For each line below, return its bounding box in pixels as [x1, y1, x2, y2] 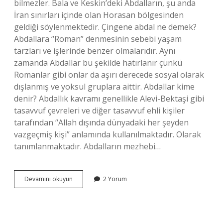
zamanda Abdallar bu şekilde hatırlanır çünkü [14, 57, 182, 68]
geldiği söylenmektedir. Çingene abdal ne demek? [14, 21, 197, 32]
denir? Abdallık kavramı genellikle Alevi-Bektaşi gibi [14, 93, 204, 104]
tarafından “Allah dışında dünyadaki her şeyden [14, 117, 189, 128]
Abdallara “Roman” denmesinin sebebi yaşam [14, 33, 182, 44]
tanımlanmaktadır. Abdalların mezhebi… [14, 141, 161, 152]
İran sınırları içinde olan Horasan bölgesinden [14, 9, 184, 20]
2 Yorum [103, 175, 127, 183]
